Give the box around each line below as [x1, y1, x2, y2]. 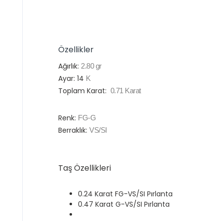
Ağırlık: [58, 61, 81, 71]
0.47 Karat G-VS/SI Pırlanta [78, 199, 170, 209]
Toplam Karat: [58, 85, 109, 96]
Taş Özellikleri [58, 162, 111, 174]
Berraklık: [58, 125, 89, 135]
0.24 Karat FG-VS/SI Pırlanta [78, 188, 173, 199]
